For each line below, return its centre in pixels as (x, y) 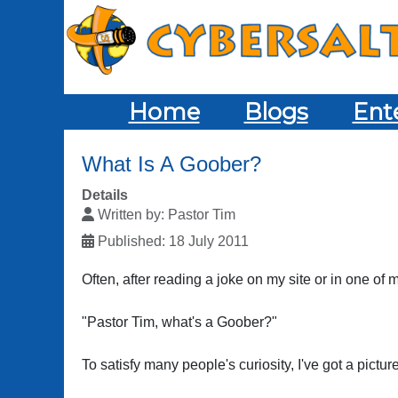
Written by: (131, 215)
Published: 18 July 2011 (173, 241)
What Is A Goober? (171, 164)
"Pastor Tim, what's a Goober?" (179, 322)
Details (105, 195)
